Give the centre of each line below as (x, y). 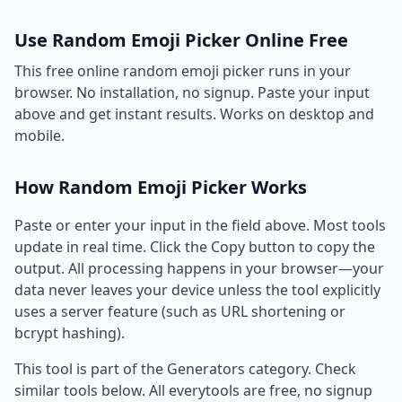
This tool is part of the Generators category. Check (185, 369)
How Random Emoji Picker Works (161, 187)
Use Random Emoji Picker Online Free (181, 40)
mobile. (39, 135)
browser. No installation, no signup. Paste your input (192, 92)
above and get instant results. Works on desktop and (194, 114)
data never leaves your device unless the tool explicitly (197, 290)
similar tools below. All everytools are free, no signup (193, 390)
